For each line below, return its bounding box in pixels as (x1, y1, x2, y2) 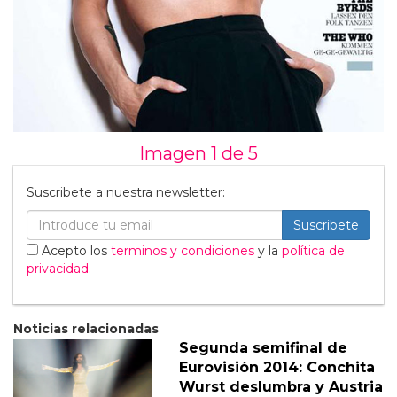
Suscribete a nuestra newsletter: (27, 183, 225, 200)
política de (282, 242, 345, 259)
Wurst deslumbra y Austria (178, 378, 383, 395)
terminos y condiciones (111, 242, 254, 259)
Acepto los (38, 242, 111, 259)
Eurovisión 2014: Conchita (178, 358, 375, 376)
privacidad (27, 260, 89, 276)
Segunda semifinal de (178, 339, 347, 356)
